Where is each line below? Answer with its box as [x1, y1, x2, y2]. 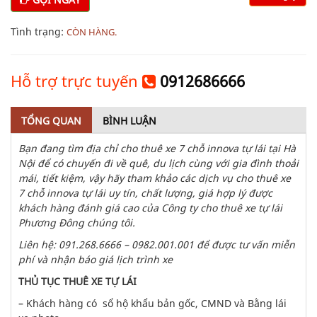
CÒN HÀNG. [67, 25, 117, 38]
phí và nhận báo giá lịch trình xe [18, 253, 173, 266]
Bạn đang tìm [18, 142, 86, 155]
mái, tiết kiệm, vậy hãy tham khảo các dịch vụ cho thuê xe [18, 171, 291, 185]
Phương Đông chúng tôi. [18, 216, 135, 229]
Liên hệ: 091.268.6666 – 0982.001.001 [18, 238, 197, 251]
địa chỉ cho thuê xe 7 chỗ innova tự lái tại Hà [86, 142, 296, 155]
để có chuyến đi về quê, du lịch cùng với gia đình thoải [38, 156, 299, 170]
